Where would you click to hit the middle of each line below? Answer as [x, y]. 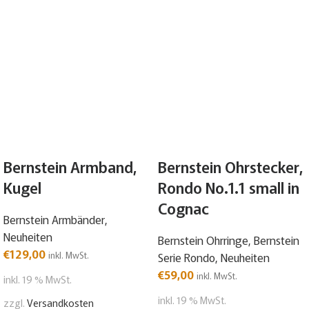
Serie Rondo [187, 258]
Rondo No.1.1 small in [229, 187]
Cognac [183, 208]
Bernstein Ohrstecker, [231, 167]
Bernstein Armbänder [54, 220]
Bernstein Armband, [70, 167]
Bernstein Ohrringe [203, 240]
